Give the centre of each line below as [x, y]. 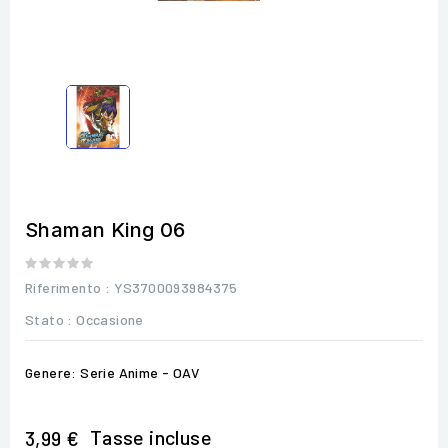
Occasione [110, 319]
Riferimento [63, 287]
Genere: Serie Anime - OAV [112, 372]
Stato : [49, 319]
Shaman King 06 [105, 229]
